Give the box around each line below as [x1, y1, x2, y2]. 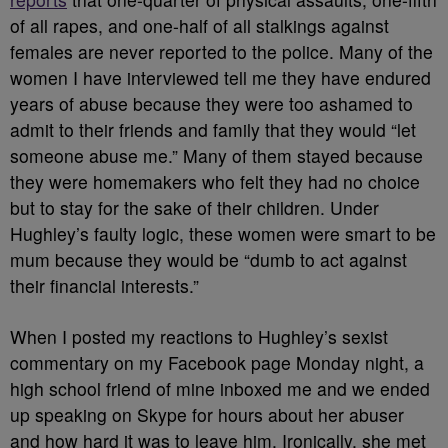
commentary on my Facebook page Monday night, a [10, 350, 424, 375]
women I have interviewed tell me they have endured [10, 65, 431, 90]
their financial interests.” [10, 273, 199, 298]
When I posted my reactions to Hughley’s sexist [10, 324, 388, 349]
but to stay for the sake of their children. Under [10, 195, 379, 220]
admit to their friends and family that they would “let [10, 117, 416, 142]
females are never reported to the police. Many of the [10, 39, 433, 64]
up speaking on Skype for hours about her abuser [10, 402, 404, 427]
